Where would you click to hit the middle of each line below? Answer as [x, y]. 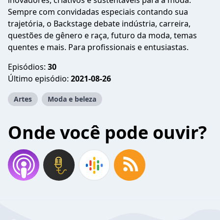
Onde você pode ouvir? [107, 132]
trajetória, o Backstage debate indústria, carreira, [99, 24]
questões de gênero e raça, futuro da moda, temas [102, 35]
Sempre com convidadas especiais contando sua [98, 12]
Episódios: [28, 67]
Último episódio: [39, 79]
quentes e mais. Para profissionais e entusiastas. [98, 47]
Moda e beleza [72, 99]
